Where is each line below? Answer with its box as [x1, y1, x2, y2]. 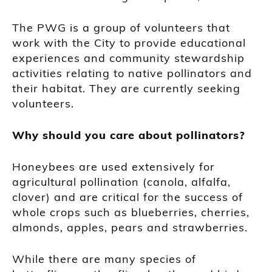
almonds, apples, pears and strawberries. [12, 220, 248, 234]
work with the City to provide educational [12, 35, 246, 50]
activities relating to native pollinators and [12, 66, 252, 80]
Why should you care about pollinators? [12, 127, 245, 142]
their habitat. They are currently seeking [12, 81, 240, 95]
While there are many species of [12, 251, 196, 266]
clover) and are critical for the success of [12, 189, 243, 204]
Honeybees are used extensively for [12, 159, 215, 174]
